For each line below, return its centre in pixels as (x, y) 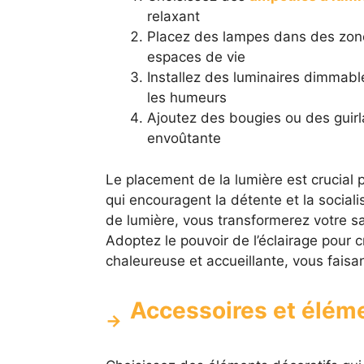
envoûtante (184, 139)
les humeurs (186, 98)
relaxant (173, 17)
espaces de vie (196, 57)
